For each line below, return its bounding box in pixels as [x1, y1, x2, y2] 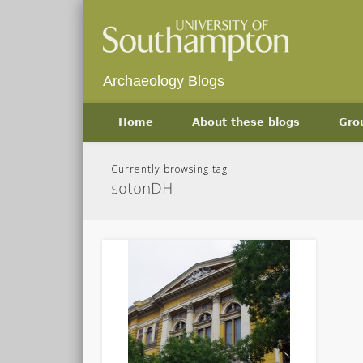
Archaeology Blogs [103, 73, 224, 89]
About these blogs [192, 116, 300, 128]
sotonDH [111, 180, 174, 197]
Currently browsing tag [111, 162, 228, 176]
